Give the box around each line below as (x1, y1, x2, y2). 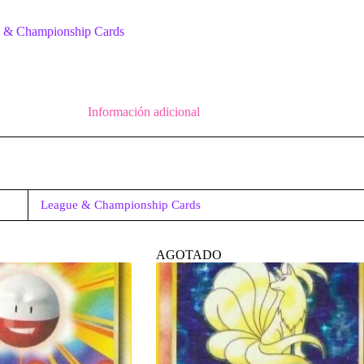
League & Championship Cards (41, 197, 201, 211)
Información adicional (87, 104, 200, 119)
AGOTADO (155, 247, 222, 262)
